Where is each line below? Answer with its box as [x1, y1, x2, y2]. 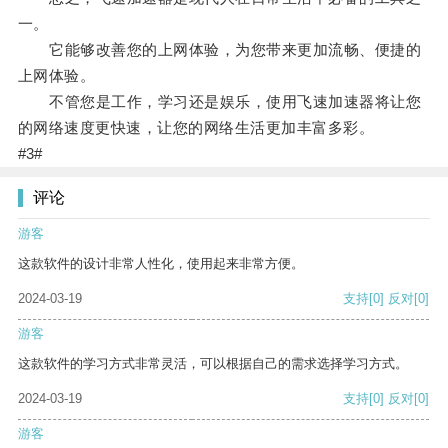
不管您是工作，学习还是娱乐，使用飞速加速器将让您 [17, 93, 422, 111]
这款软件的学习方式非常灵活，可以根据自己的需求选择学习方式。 [18, 356, 408, 372]
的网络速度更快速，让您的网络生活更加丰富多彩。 [17, 119, 375, 137]
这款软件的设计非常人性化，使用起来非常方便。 [18, 256, 304, 272]
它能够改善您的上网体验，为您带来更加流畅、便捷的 [17, 41, 422, 59]
